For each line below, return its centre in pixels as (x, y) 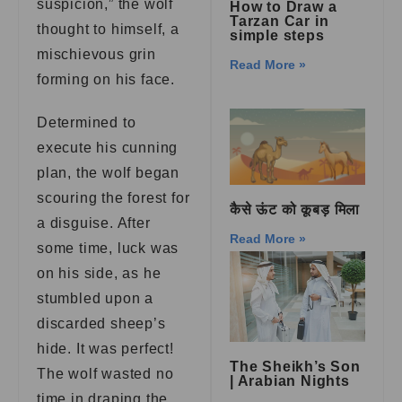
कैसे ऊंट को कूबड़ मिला (295, 210)
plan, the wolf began (109, 173)
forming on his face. (106, 79)
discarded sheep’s (101, 323)
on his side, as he (99, 273)
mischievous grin (96, 54)
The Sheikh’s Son (295, 366)
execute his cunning (108, 148)
